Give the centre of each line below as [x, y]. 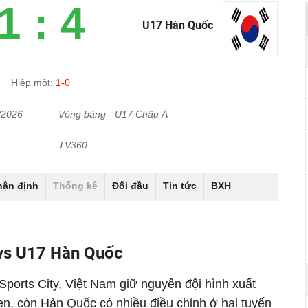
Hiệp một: [34, 82]
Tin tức [180, 186]
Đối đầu [130, 186]
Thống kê [75, 186]
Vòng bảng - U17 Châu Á [113, 114]
